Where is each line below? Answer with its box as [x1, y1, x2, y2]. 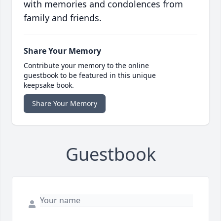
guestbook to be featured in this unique [24, 71, 156, 80]
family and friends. [24, 12, 102, 24]
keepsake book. [24, 80, 74, 90]
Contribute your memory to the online [24, 61, 149, 71]
